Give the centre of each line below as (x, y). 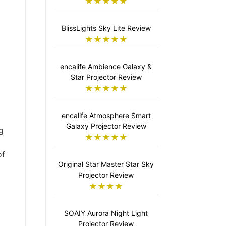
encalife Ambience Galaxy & (106, 66)
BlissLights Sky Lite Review (106, 28)
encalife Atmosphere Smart (106, 115)
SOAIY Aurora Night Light (106, 213)
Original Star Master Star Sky (106, 164)
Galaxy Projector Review (106, 126)
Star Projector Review (106, 77)
